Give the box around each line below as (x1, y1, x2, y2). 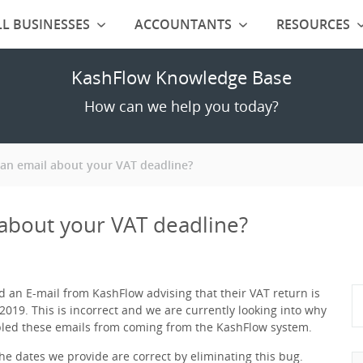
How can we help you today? (84, 96, 279, 116)
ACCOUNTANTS (134, 15, 232, 33)
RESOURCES (275, 15, 350, 33)
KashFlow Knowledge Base (71, 65, 292, 89)
